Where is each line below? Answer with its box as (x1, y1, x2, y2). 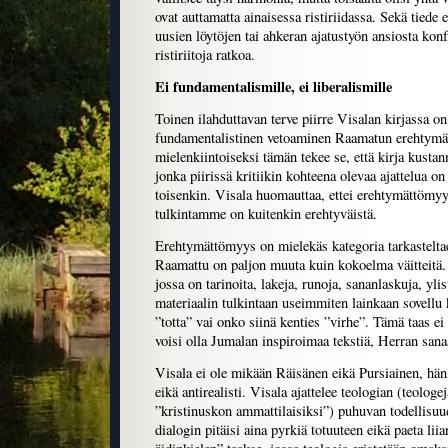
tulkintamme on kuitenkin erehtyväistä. (155, 204, 377, 224)
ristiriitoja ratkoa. (155, 45, 255, 65)
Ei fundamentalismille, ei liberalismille (155, 76, 392, 98)
